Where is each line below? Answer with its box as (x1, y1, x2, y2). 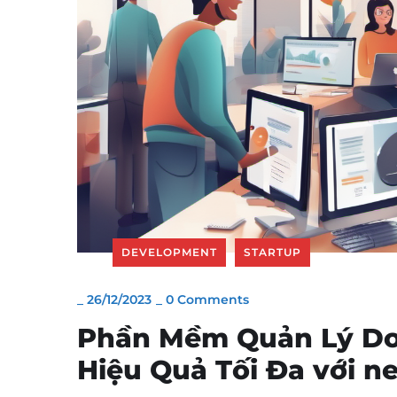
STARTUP (244, 245, 301, 260)
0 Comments (166, 292, 249, 308)
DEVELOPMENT (121, 245, 217, 260)
